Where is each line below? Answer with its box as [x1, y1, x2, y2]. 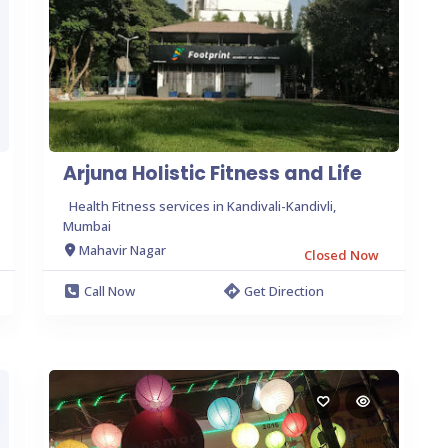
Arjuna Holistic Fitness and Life [63, 159, 362, 187]
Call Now [84, 281, 135, 300]
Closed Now [304, 245, 379, 264]
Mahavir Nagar [79, 241, 166, 259]
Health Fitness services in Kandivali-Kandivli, [69, 196, 336, 215]
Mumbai [63, 216, 111, 235]
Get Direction [244, 281, 324, 300]
